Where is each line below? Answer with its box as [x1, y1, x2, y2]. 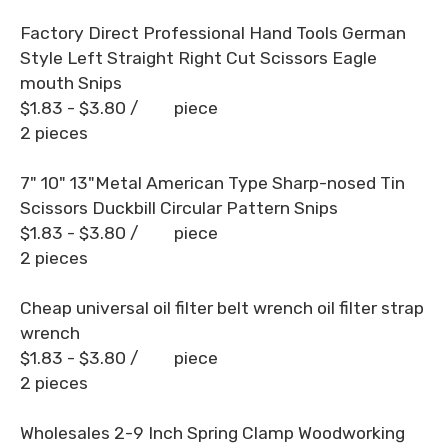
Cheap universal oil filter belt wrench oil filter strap [20, 298, 424, 318]
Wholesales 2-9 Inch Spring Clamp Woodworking [20, 423, 405, 443]
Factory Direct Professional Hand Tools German [20, 23, 406, 43]
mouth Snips [20, 73, 122, 93]
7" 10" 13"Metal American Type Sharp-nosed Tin [20, 173, 405, 193]
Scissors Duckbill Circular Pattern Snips [20, 198, 338, 218]
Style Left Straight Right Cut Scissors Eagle [20, 48, 377, 68]
